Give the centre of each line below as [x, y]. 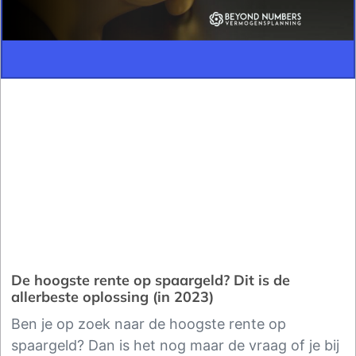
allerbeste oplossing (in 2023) [112, 297]
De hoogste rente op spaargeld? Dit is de [151, 281]
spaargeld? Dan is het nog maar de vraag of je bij [175, 346]
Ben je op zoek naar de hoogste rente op [149, 324]
